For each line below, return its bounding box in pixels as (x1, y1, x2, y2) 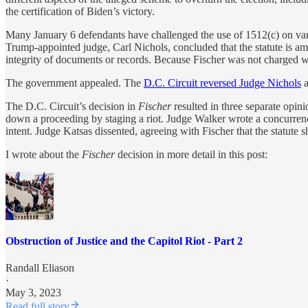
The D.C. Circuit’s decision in (5, 100, 138, 113)
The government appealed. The (5, 77, 144, 89)
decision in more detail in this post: (118, 148, 267, 161)
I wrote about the (5, 148, 82, 161)
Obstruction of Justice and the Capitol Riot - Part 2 (5, 234, 243, 247)
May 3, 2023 (5, 286, 61, 298)
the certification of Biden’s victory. (5, 5, 155, 18)
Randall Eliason (5, 261, 74, 274)
